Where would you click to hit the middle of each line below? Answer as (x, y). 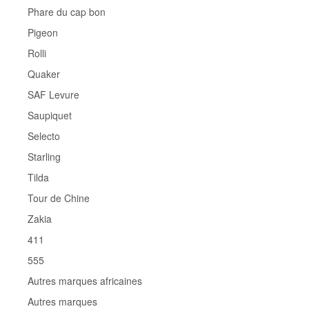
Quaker (44, 73)
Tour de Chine (59, 198)
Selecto (44, 136)
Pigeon (43, 32)
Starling (44, 156)
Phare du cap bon (67, 11)
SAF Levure (53, 94)
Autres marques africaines (85, 280)
